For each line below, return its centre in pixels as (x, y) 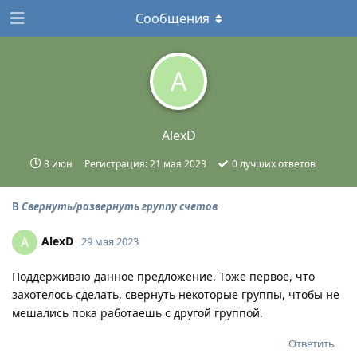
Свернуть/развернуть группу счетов (120, 206)
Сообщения (172, 18)
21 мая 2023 (178, 164)
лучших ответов (276, 164)
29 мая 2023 (110, 241)
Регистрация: (117, 164)
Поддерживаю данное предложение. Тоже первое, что (163, 276)
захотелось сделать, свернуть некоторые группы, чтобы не (176, 294)
